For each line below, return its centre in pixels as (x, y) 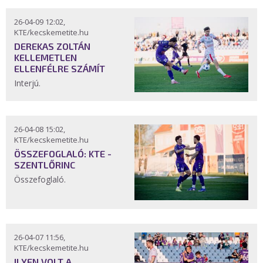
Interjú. (28, 83)
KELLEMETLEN (45, 58)
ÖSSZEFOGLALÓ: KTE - (63, 154)
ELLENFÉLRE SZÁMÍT (60, 69)
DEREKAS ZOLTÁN (52, 46)
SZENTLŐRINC (45, 165)
